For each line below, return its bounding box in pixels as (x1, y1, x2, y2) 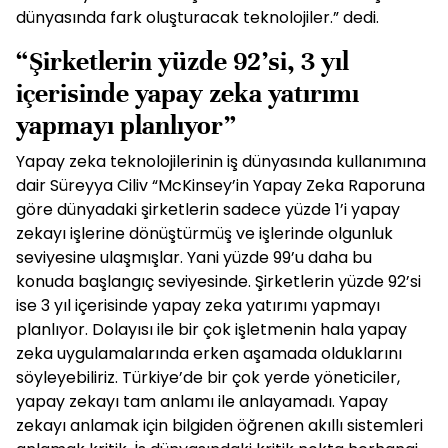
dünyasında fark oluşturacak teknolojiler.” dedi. (16, 6, 379, 29)
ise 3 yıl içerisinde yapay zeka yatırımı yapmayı (16, 294, 380, 317)
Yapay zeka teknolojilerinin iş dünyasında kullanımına (16, 150, 426, 173)
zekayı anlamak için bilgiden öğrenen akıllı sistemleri (16, 414, 423, 437)
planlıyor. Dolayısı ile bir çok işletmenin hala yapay (16, 318, 407, 341)
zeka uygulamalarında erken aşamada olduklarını (16, 342, 402, 365)
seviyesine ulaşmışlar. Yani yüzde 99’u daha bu (16, 246, 372, 269)
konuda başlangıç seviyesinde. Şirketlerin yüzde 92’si (16, 270, 421, 293)
